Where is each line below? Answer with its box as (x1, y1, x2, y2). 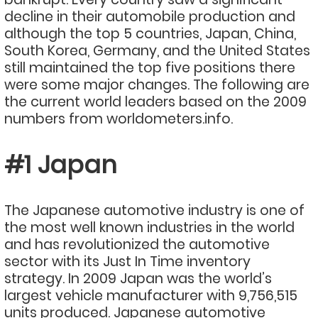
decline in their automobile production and (4, 7, 295, 26)
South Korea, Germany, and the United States (4, 41, 310, 60)
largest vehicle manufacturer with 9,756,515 (4, 286, 297, 305)
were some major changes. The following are (4, 75, 309, 94)
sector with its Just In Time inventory (4, 252, 251, 271)
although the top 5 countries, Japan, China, (4, 24, 296, 43)
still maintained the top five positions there (4, 58, 295, 77)
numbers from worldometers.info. (4, 109, 233, 128)
